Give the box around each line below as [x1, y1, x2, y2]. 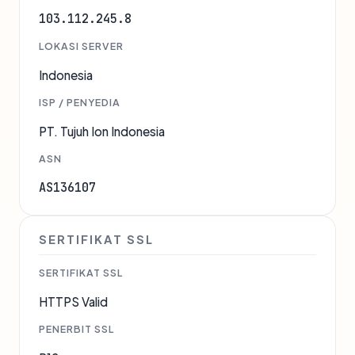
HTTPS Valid [39, 294, 108, 310]
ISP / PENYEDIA [39, 96, 120, 109]
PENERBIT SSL [39, 323, 114, 336]
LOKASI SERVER [39, 40, 124, 53]
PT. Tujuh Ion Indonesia [39, 124, 165, 139]
